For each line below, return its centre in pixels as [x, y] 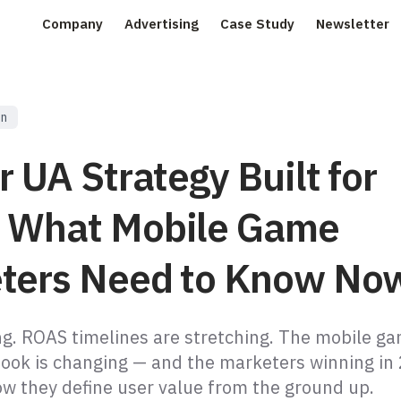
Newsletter [353, 24]
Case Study [257, 24]
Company [73, 24]
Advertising [162, 24]
